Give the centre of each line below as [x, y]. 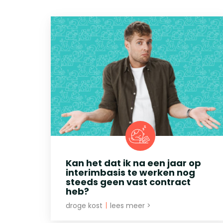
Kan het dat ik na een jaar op [133, 163]
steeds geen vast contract [128, 182]
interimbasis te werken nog [130, 172]
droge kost [85, 205]
